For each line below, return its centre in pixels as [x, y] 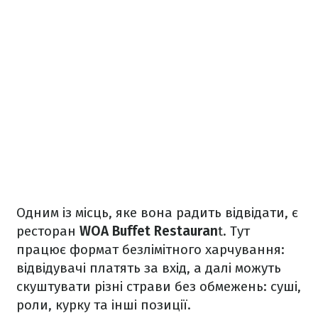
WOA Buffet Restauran [149, 231]
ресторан [48, 231]
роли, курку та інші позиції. [105, 305]
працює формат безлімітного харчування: [150, 249]
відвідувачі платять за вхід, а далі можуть [149, 268]
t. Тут [234, 231]
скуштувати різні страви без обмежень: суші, [159, 286]
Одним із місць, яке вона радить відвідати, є [157, 212]
